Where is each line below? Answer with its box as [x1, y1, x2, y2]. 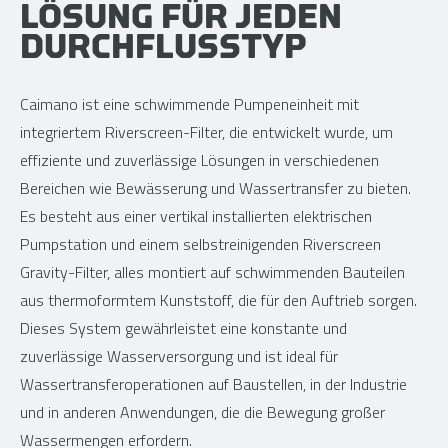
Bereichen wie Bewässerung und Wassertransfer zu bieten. [20, 175, 411, 200]
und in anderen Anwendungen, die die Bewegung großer [20, 399, 385, 424]
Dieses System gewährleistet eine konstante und [20, 315, 347, 340]
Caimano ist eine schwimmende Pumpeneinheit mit [20, 91, 359, 116]
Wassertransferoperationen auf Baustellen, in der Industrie [20, 371, 407, 396]
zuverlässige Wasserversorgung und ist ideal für [20, 343, 338, 368]
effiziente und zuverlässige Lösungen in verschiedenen [20, 147, 379, 172]
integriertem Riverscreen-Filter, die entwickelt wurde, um [20, 119, 393, 144]
